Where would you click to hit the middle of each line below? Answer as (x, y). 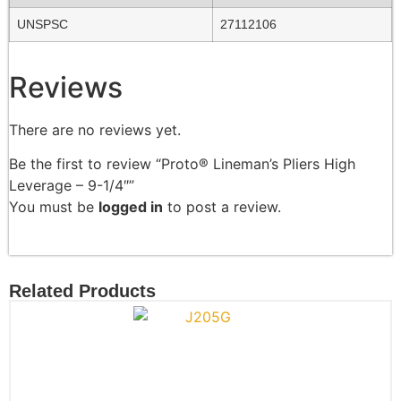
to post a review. (222, 207)
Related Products (82, 291)
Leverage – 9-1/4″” (72, 186)
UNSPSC (43, 25)
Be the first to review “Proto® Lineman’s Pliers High (182, 164)
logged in (131, 207)
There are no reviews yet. (95, 130)
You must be (54, 207)
